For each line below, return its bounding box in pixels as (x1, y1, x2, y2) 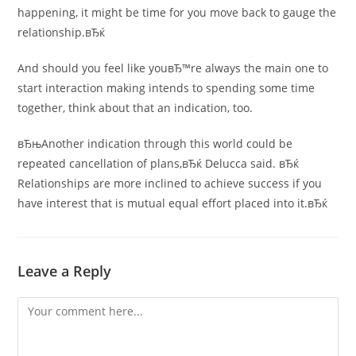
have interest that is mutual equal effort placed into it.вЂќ (17, 195, 328, 211)
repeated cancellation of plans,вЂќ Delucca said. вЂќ (17, 156, 300, 171)
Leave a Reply (17, 261, 112, 281)
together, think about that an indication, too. (17, 100, 253, 115)
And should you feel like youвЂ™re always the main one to (17, 60, 329, 75)
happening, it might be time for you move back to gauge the (17, 5, 337, 20)
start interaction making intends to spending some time (17, 80, 315, 95)
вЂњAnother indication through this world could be (17, 136, 293, 151)
